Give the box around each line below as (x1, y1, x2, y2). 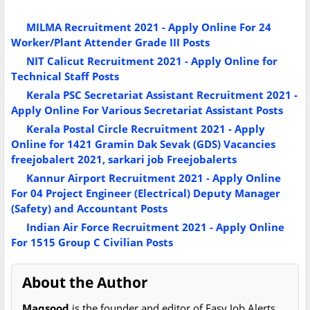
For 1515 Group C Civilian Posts (11, 235, 173, 250)
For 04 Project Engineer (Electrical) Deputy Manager (11, 186, 280, 201)
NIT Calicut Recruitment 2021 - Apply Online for (26, 54, 277, 69)
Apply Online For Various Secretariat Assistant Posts (11, 103, 283, 118)
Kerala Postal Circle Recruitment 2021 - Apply (26, 122, 265, 136)
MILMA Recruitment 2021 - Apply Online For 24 (26, 20, 271, 35)
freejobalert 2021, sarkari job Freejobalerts (11, 152, 237, 167)
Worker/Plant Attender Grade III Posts (11, 35, 210, 50)
